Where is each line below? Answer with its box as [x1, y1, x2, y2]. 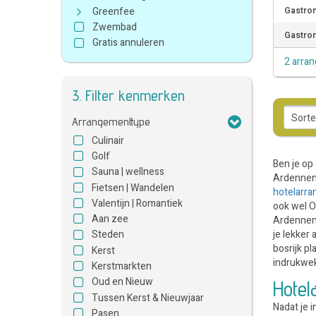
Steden [92, 227, 124, 243]
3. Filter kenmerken [72, 85, 185, 104]
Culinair [92, 133, 124, 148]
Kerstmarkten [92, 259, 152, 274]
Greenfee [92, 4, 135, 19]
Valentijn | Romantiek [92, 195, 183, 211]
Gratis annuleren [92, 35, 164, 51]
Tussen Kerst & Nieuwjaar [92, 290, 204, 305]
